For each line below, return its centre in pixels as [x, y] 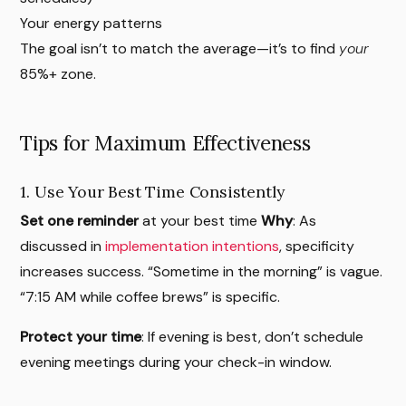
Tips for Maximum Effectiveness [165, 143]
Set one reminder [80, 221]
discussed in [63, 246]
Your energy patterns [92, 23]
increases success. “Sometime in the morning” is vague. [202, 272]
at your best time [200, 221]
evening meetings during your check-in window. [176, 362]
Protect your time [81, 337]
